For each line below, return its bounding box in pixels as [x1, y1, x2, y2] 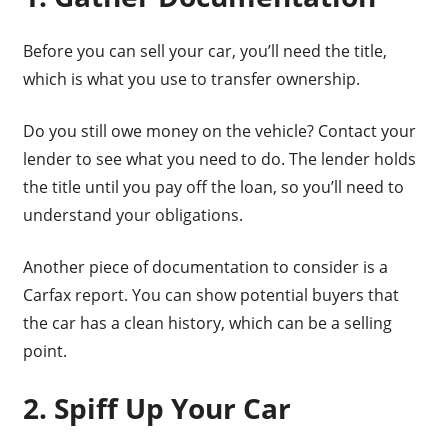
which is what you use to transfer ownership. [22, 68, 360, 91]
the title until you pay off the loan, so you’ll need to [22, 176, 404, 199]
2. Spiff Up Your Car [22, 389, 291, 428]
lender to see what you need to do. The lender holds [22, 148, 416, 171]
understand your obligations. [22, 204, 243, 227]
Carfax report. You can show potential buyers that [22, 284, 399, 307]
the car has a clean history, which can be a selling [22, 312, 392, 335]
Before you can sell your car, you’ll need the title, [22, 40, 387, 63]
